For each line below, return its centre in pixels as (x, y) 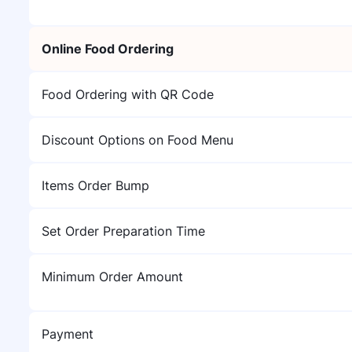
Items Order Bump (95, 185)
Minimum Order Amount (112, 277)
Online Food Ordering (108, 49)
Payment (68, 334)
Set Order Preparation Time (123, 231)
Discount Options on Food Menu (137, 140)
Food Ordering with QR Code (128, 94)
